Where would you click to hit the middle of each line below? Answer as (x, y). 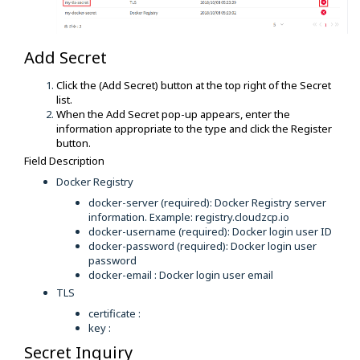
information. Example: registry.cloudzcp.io (189, 217)
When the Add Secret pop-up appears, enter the (173, 114)
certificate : (116, 313)
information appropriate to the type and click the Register (194, 128)
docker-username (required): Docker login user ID (210, 231)
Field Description (64, 160)
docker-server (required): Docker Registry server (207, 202)
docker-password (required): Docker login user (202, 245)
